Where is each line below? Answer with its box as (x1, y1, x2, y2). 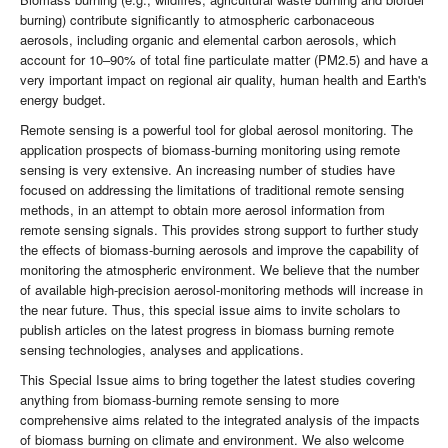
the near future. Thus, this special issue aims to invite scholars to (20, 300, 400, 320)
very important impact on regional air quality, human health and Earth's (20, 70, 427, 90)
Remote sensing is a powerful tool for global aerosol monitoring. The (20, 120, 413, 140)
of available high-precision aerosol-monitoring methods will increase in (20, 280, 423, 300)
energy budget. (20, 90, 106, 110)
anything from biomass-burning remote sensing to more (20, 390, 339, 410)
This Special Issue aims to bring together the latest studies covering (20, 370, 415, 390)
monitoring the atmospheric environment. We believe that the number (20, 260, 419, 280)
